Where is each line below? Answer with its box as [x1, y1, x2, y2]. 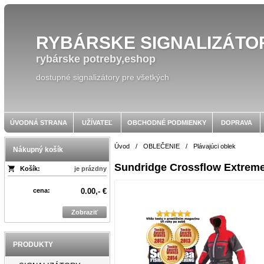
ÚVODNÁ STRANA [10, 119, 67, 126]
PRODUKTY [13, 240, 53, 249]
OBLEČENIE [143, 143, 180, 150]
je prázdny [74, 165, 107, 172]
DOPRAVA [220, 119, 252, 126]
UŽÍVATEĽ [82, 119, 113, 126]
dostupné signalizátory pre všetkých [36, 72, 169, 82]
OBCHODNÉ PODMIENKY [127, 119, 206, 126]
